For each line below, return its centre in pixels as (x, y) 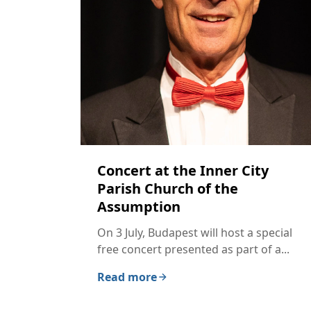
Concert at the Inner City (183, 171)
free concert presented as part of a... (193, 250)
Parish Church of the (168, 189)
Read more (127, 277)
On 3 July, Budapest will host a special (195, 233)
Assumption (139, 207)
